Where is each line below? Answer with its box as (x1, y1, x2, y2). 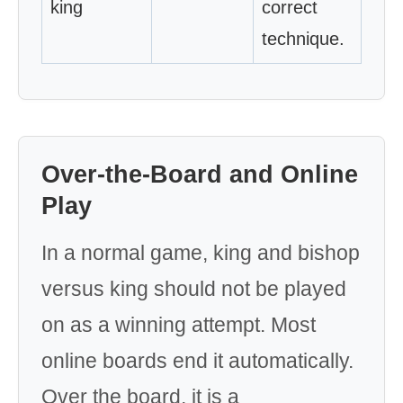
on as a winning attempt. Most (41, 313, 316, 336)
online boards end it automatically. (41, 349, 354, 372)
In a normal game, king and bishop (41, 241, 360, 264)
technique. (262, 29, 345, 49)
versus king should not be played (41, 277, 346, 300)
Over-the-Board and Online (41, 161, 358, 188)
